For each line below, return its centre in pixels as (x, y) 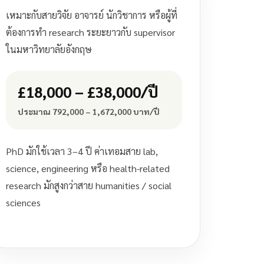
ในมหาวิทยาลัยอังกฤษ (49, 49)
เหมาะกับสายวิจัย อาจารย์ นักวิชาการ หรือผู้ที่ (91, 15)
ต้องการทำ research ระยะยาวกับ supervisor (90, 32)
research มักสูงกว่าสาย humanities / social (88, 185)
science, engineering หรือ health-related (88, 168)
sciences (23, 202)
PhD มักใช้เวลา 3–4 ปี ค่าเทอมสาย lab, (82, 151)
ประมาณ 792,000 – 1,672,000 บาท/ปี (88, 111)
